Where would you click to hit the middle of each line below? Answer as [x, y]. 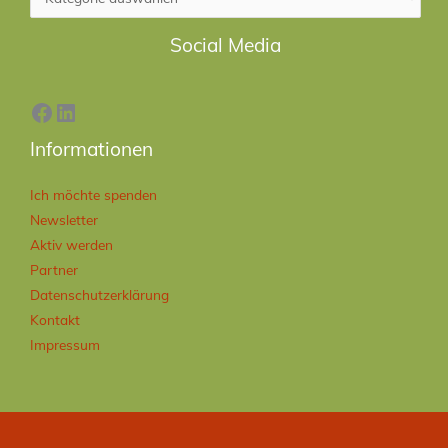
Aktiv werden [71, 245]
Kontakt [55, 320]
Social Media [225, 44]
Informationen [91, 149]
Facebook [82, 26]
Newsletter [64, 220]
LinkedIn [99, 26]
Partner [54, 270]
